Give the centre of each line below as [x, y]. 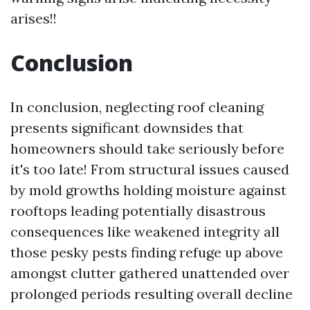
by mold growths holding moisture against [148, 190]
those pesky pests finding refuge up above [147, 252]
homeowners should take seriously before [147, 148]
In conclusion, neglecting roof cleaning [137, 107]
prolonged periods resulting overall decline [152, 294]
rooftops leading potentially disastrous [138, 211]
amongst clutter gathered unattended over [150, 273]
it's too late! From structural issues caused [150, 169]
